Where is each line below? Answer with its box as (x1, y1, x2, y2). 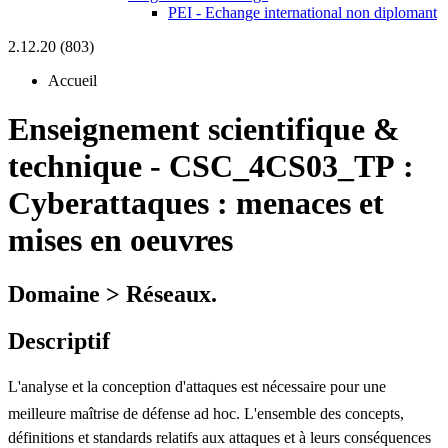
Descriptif (8, 327, 110, 354)
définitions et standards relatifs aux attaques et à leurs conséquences (8, 428, 431, 446)
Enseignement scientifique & (8, 111, 400, 148)
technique (8, 148, 142, 185)
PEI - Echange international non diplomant (168, 4, 437, 21)
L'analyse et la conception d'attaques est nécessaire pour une (8, 377, 386, 395)
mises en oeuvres (8, 222, 233, 259)
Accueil (48, 72, 97, 89)
